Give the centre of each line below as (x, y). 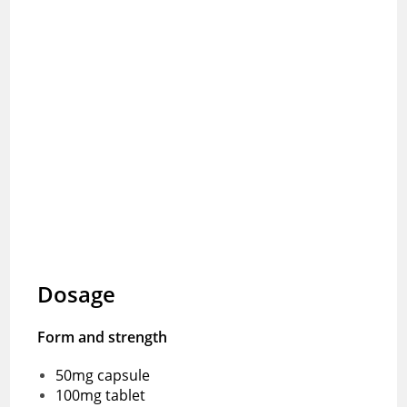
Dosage (77, 293)
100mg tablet (101, 395)
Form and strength (103, 337)
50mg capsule (105, 375)
